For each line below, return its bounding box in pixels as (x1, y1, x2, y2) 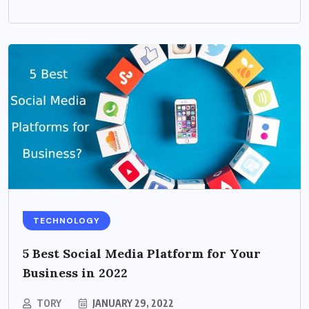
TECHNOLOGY (33, 215, 100, 226)
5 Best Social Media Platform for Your (23, 245, 261, 261)
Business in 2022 (23, 264, 128, 281)
